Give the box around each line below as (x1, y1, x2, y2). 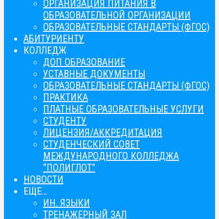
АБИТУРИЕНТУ (23, 32, 84, 44)
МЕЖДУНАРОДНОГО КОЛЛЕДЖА (43, 150, 179, 162)
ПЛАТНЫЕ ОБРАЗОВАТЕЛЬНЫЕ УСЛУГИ (43, 103, 204, 115)
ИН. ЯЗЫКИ (43, 197, 90, 209)
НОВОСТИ (23, 173, 64, 185)
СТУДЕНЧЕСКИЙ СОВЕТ (43, 138, 140, 150)
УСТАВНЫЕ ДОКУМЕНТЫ (43, 67, 145, 80)
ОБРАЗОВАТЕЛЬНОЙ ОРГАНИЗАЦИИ (43, 9, 191, 21)
